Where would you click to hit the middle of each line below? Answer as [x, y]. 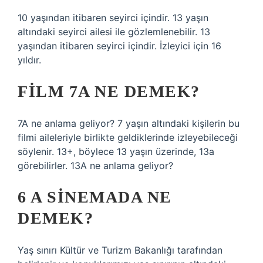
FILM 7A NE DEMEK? [109, 91]
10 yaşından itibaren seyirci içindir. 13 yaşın [113, 18]
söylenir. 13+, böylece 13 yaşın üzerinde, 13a [116, 151]
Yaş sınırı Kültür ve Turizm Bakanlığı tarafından [120, 250]
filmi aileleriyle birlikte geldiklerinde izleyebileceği [128, 137]
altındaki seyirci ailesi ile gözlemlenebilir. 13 [114, 32]
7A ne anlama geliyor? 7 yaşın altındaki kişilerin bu [129, 123]
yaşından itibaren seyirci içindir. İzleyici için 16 [119, 46]
